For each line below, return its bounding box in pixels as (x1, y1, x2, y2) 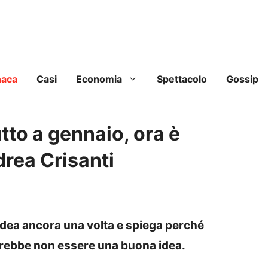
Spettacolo (157, 73, 207, 86)
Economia (76, 73, 122, 86)
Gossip (226, 73, 258, 86)
